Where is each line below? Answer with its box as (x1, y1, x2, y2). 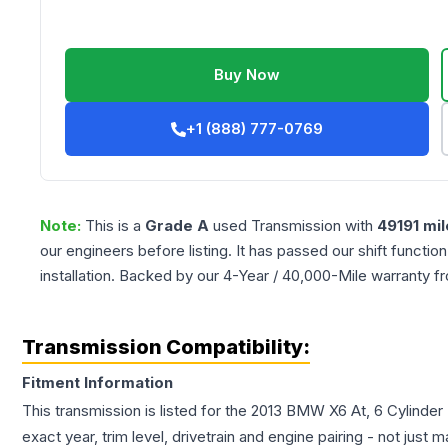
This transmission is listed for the (22, 401, 251, 421)
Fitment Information (22, 373, 173, 393)
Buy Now (214, 65, 281, 85)
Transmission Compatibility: (22, 335, 310, 360)
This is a (85, 216, 145, 236)
